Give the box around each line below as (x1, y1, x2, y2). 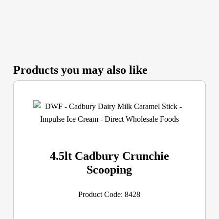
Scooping (87, 163, 132, 176)
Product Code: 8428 (78, 190, 141, 199)
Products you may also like (13, 63, 148, 76)
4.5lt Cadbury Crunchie (49, 150, 169, 163)
